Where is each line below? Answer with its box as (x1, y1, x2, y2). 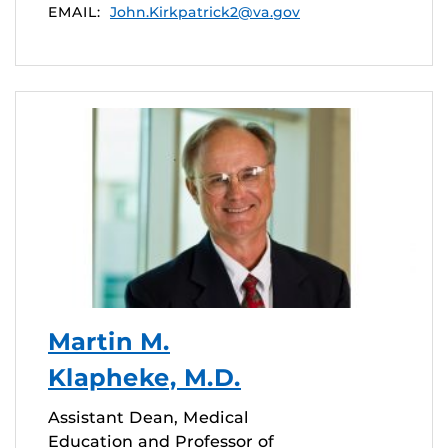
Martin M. (48, 326, 170, 356)
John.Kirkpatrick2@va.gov (110, 2, 300, 21)
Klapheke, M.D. (48, 362, 241, 392)
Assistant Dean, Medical (48, 407, 249, 427)
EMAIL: (48, 2, 100, 21)
